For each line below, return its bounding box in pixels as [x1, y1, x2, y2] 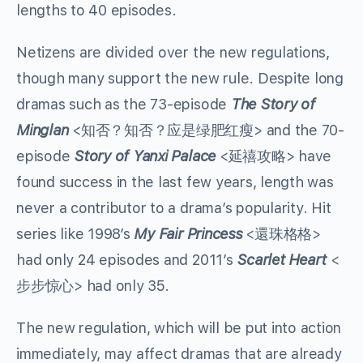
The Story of [230, 96, 315, 113]
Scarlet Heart [237, 251, 327, 269]
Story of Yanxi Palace [74, 147, 216, 165]
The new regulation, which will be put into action [16, 319, 342, 337]
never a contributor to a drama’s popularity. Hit [16, 199, 331, 217]
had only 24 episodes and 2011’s [16, 251, 237, 269]
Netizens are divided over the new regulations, [16, 44, 330, 62]
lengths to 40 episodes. [16, 2, 177, 19]
